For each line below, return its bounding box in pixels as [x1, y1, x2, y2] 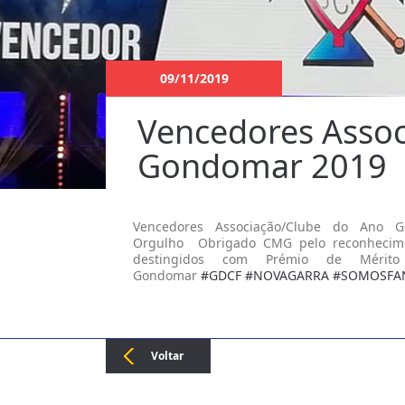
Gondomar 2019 [137, 144, 387, 188]
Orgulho [133, 234, 192, 251]
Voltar [151, 348, 184, 363]
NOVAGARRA [253, 267, 329, 284]
